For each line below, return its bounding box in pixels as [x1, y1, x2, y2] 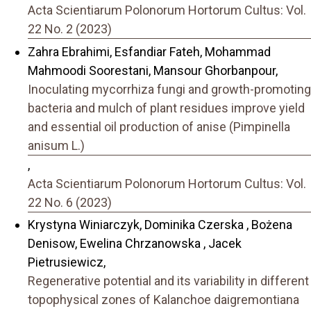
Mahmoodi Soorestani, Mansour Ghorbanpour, [28, 62, 278, 78]
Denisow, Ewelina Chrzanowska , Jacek [28, 236, 242, 251]
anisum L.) [28, 137, 85, 153]
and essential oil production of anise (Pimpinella [28, 119, 290, 134]
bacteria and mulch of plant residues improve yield [28, 100, 305, 115]
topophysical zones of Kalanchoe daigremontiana [28, 292, 299, 308]
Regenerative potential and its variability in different [28, 274, 309, 289]
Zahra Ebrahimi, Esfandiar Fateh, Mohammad [28, 44, 271, 59]
